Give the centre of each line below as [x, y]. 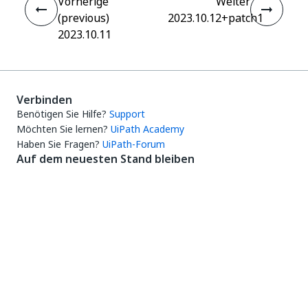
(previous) [84, 18]
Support [127, 114]
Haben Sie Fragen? [58, 144]
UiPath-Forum [134, 144]
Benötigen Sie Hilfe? [62, 114]
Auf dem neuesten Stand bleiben [106, 159]
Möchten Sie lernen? [62, 129]
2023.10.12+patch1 [216, 18]
